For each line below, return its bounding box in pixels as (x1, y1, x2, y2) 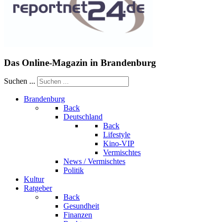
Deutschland (63, 112, 103, 121)
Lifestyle (103, 130, 130, 139)
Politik (63, 166, 84, 174)
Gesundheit (63, 202, 99, 210)
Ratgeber (24, 184, 52, 192)
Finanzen (63, 211, 92, 219)
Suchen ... (4, 77, 35, 85)
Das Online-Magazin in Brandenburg (4, 57, 156, 68)
